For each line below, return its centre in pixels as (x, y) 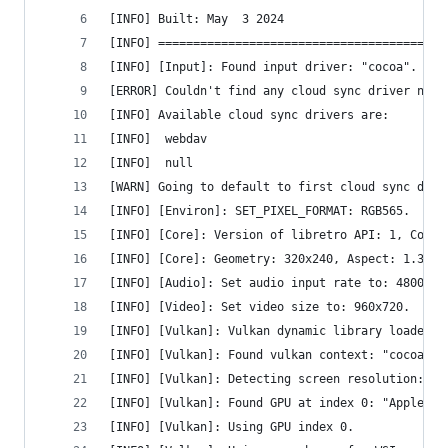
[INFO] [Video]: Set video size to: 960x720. (259, 307)
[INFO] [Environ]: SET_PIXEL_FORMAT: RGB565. (259, 211)
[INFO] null (179, 163)
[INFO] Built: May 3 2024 (196, 19)
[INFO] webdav (186, 139)
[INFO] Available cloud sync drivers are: (249, 115)
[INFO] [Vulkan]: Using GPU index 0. (231, 427)
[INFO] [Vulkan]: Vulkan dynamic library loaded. (273, 331)
